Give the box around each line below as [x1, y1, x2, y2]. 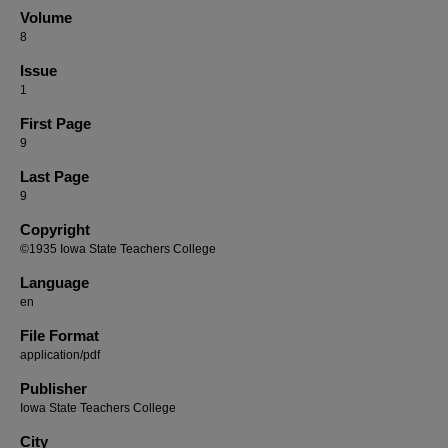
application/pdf [20, 348, 100, 362]
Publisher [20, 380, 87, 397]
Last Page [20, 168, 89, 185]
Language [20, 274, 89, 291]
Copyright [20, 221, 90, 238]
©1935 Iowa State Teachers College [20, 242, 216, 256]
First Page [20, 115, 91, 132]
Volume [20, 9, 72, 26]
